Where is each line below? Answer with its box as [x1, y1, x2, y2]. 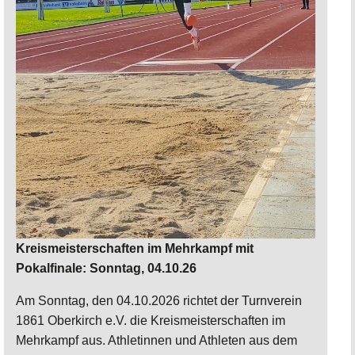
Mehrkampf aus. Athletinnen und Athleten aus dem [16, 333, 297, 347]
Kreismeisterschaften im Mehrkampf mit [16, 241, 254, 255]
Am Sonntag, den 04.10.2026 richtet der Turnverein [16, 293, 302, 307]
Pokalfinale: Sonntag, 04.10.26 [16, 261, 197, 275]
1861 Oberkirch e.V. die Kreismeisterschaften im [16, 313, 285, 327]
